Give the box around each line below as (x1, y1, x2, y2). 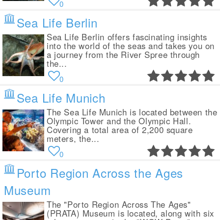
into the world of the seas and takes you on (47, 40, 215, 52)
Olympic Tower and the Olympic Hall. (47, 115, 192, 127)
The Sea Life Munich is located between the (47, 106, 218, 118)
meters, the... (47, 133, 100, 145)
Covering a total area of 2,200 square (47, 124, 193, 136)
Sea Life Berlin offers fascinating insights (47, 31, 208, 43)
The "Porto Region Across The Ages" (47, 198, 191, 211)
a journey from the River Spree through (47, 49, 200, 61)
